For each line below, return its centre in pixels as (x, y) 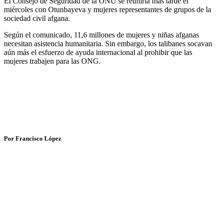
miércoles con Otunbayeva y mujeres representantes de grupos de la (108, 9)
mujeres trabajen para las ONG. (52, 61)
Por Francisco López (33, 138)
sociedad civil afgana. (37, 18)
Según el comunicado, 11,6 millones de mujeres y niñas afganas (101, 35)
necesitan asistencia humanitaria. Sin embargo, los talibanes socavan (108, 43)
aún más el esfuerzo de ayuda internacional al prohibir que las (98, 52)
